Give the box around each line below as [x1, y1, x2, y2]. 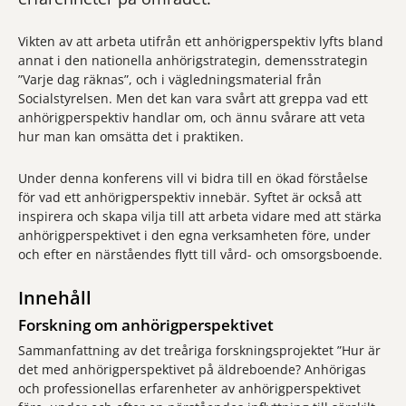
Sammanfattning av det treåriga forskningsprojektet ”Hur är [18, 342, 381, 359]
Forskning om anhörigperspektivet [18, 314, 274, 335]
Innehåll [18, 285, 92, 310]
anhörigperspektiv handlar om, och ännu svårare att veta [18, 109, 365, 126]
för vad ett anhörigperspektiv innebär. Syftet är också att [18, 188, 362, 206]
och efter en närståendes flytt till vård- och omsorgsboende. [18, 246, 382, 263]
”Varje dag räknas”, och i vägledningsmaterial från [18, 71, 322, 88]
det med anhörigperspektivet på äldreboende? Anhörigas [18, 361, 366, 378]
